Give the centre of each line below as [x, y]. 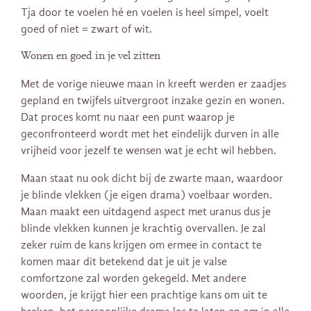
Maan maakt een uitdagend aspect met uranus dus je [146, 212]
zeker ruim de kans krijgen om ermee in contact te [141, 245]
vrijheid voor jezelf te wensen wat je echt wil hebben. [149, 151]
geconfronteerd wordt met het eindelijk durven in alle [150, 134]
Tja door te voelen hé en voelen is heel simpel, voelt [145, 12]
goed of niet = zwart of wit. [86, 29]
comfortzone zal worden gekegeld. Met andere [134, 279]
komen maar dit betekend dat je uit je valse [124, 262]
